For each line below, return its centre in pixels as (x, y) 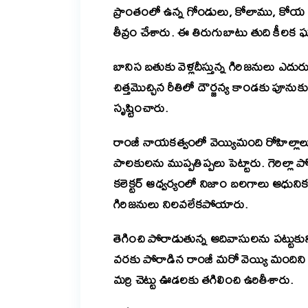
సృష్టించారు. (141, 108)
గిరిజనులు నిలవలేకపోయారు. (181, 204)
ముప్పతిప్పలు (197, 163)
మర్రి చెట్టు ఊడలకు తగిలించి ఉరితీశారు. (206, 280)
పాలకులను (141, 163)
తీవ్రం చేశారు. (146, 32)
